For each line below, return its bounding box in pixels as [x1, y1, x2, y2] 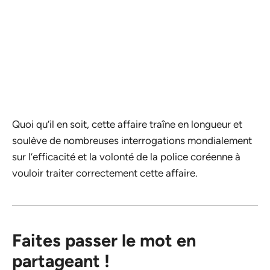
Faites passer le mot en [12, 229, 196, 251]
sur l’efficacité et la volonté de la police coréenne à [12, 150, 240, 163]
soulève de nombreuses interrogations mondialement [12, 134, 252, 146]
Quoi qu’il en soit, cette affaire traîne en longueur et [12, 118, 242, 130]
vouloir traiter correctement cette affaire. [12, 166, 198, 179]
